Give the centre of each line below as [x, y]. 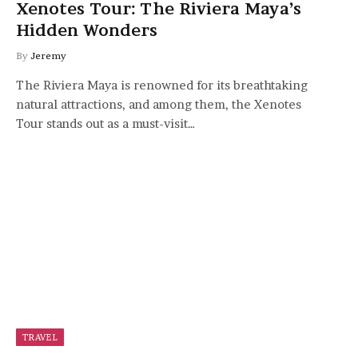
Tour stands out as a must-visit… [106, 123]
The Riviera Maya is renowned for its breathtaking [162, 85]
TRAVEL [40, 337]
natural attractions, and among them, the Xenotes [159, 104]
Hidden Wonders [87, 30]
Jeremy [48, 56]
